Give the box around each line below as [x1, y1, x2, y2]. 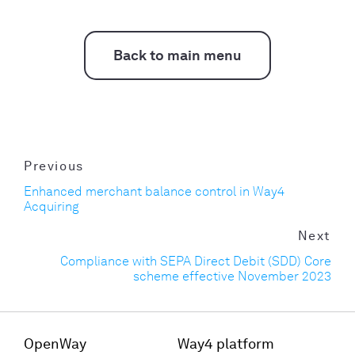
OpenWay [24, 335, 86, 353]
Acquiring [24, 199, 79, 215]
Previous [24, 158, 84, 174]
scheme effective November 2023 [133, 269, 331, 284]
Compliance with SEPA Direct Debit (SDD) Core [60, 254, 331, 269]
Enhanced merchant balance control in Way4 [24, 184, 284, 200]
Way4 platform [177, 335, 274, 353]
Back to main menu [113, 47, 242, 65]
